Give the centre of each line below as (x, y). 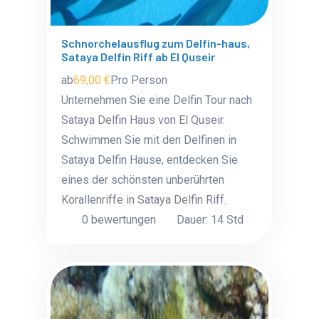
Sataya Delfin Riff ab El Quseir (138, 57)
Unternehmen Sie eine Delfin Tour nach (157, 100)
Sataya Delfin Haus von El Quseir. (143, 120)
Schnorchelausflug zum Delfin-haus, (156, 43)
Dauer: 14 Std (210, 220)
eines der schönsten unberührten (143, 180)
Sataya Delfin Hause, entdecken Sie (150, 160)
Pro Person (139, 80)
